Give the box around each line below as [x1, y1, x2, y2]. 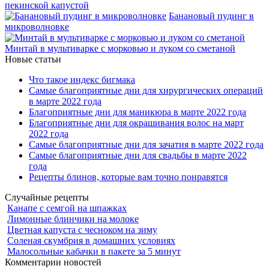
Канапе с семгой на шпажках [7, 203, 127, 214]
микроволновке [5, 22, 69, 32]
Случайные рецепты [5, 192, 89, 203]
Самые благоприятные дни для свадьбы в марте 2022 [29, 150, 247, 161]
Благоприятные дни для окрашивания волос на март [29, 118, 244, 128]
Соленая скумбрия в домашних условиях [7, 235, 175, 246]
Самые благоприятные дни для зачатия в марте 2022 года [29, 139, 264, 150]
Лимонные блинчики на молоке [7, 214, 139, 225]
